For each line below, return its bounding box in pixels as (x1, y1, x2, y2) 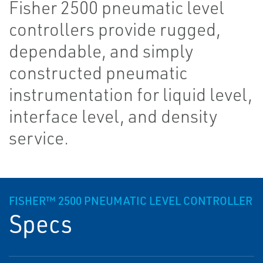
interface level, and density (9, 105, 217, 127)
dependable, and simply (9, 40, 193, 62)
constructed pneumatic (9, 62, 187, 84)
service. (9, 127, 69, 149)
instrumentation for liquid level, (9, 83, 252, 106)
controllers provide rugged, (9, 18, 221, 41)
